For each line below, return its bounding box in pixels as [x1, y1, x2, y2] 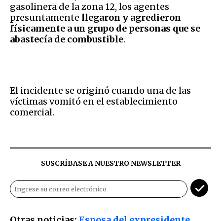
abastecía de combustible [10, 33, 123, 45]
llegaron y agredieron [81, 11, 181, 23]
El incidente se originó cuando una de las [10, 84, 191, 96]
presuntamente [10, 11, 81, 23]
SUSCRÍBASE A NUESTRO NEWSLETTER [40, 158, 181, 168]
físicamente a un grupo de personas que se [10, 22, 200, 34]
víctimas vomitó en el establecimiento [10, 95, 178, 107]
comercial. [10, 106, 54, 118]
